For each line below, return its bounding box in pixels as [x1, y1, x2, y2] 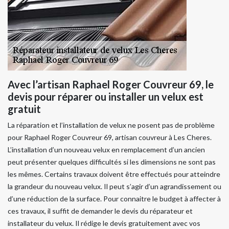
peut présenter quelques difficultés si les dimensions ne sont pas [8, 157, 216, 166]
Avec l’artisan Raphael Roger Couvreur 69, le [8, 78, 214, 90]
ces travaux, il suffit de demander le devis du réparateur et [8, 206, 193, 215]
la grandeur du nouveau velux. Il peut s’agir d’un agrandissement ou [8, 181, 221, 191]
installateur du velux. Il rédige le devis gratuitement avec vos [8, 218, 200, 227]
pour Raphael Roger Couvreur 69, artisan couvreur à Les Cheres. [8, 132, 212, 142]
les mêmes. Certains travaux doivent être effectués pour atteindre [8, 169, 220, 178]
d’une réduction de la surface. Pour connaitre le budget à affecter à [8, 194, 221, 203]
